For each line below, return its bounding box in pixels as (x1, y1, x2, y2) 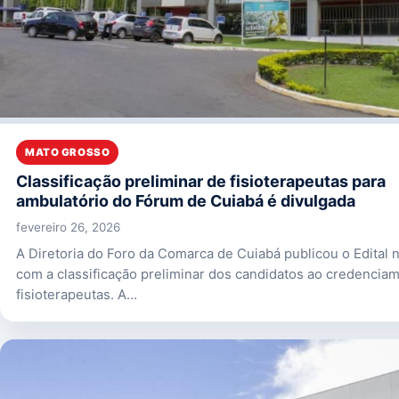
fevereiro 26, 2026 (16, 219, 120, 234)
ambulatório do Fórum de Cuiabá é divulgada (16, 191, 355, 210)
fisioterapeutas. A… (16, 286, 137, 303)
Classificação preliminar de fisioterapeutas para (16, 171, 386, 191)
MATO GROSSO (25, 145, 110, 159)
